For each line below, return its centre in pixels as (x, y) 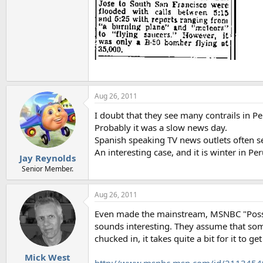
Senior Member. (47, 169)
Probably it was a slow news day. (161, 127)
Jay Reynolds (47, 158)
